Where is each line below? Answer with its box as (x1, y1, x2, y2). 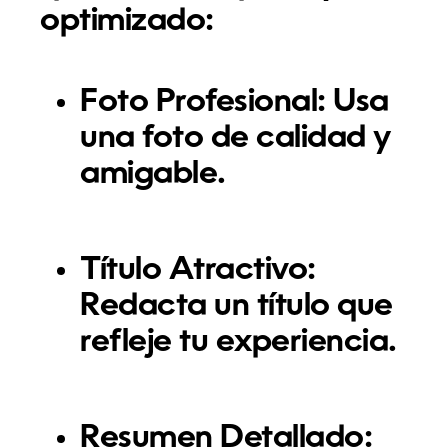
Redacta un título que (80, 290, 393, 323)
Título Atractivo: (80, 254, 316, 287)
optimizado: (40, 5, 214, 38)
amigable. (80, 158, 226, 191)
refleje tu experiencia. (80, 326, 397, 359)
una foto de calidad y (80, 122, 391, 155)
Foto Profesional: (80, 86, 326, 119)
